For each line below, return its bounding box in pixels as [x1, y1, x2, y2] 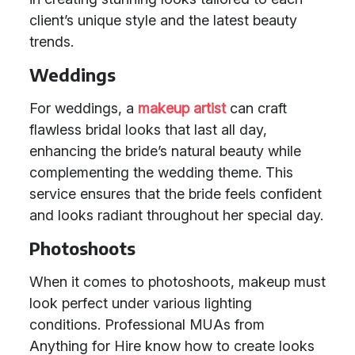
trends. [29, 33, 74, 50]
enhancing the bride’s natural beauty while [29, 143, 301, 159]
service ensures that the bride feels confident [29, 185, 322, 202]
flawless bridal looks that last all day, [29, 121, 267, 138]
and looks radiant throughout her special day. [29, 207, 323, 223]
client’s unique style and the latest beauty [29, 12, 297, 29]
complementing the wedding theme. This [29, 164, 293, 181]
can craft [226, 100, 287, 116]
